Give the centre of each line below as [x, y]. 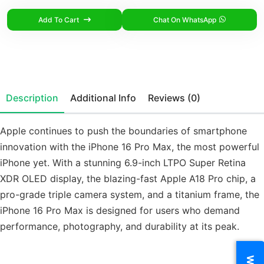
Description [32, 98]
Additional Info [127, 98]
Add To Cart [60, 19]
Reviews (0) [194, 98]
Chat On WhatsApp [185, 19]
